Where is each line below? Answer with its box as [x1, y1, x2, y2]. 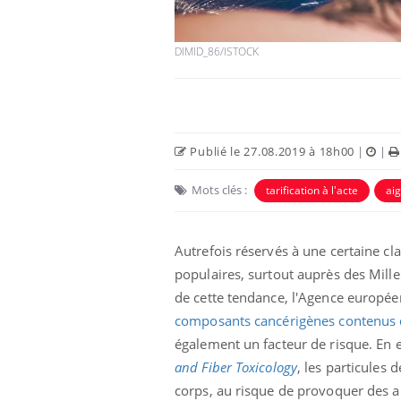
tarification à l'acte [266, 182, 358, 198]
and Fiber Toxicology [175, 357, 297, 376]
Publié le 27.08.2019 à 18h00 [186, 142, 355, 159]
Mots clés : [192, 181, 247, 198]
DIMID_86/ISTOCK [175, 43, 259, 59]
